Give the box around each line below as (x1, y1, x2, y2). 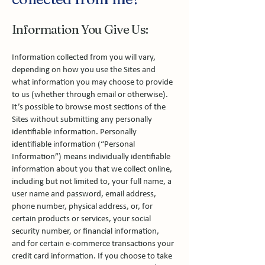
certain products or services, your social (12, 215, 151, 224)
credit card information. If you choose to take (12, 252, 172, 261)
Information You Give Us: (12, 21, 148, 37)
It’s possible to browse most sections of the (12, 103, 166, 112)
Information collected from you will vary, (12, 53, 156, 62)
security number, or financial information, (12, 227, 159, 236)
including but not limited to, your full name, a (12, 177, 172, 186)
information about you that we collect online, (12, 165, 172, 174)
